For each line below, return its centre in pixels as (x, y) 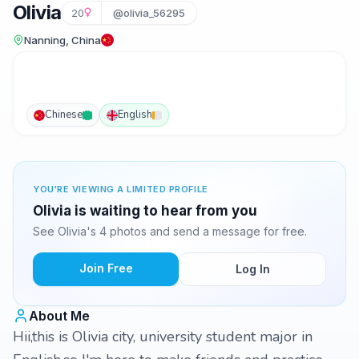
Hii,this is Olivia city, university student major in (163, 337)
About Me (59, 316)
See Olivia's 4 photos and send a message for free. (170, 231)
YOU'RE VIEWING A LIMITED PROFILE (121, 189)
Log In (252, 269)
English (135, 115)
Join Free (106, 268)
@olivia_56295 (149, 13)
